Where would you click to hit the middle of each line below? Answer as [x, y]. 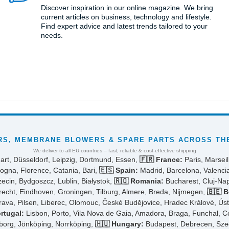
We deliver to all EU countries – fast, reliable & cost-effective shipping [114, 150]
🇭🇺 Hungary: [119, 224]
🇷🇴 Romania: [139, 181]
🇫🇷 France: [161, 159]
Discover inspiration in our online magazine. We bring [127, 7]
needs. [52, 35]
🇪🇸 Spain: [119, 170]
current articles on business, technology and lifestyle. [126, 17]
